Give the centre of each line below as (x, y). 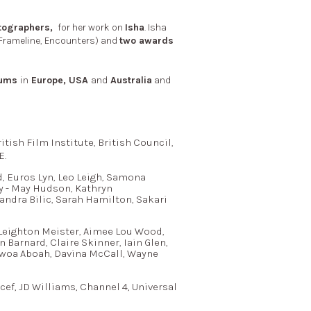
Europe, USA (60, 80)
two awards (146, 40)
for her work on (90, 27)
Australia (130, 80)
